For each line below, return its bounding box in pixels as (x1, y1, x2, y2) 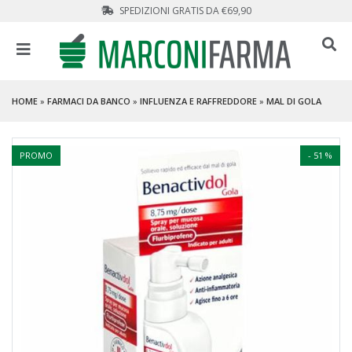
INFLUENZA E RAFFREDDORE (140, 94, 257, 107)
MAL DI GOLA (266, 94, 321, 107)
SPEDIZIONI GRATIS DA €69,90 (116, 4, 251, 17)
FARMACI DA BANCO (47, 94, 130, 107)
